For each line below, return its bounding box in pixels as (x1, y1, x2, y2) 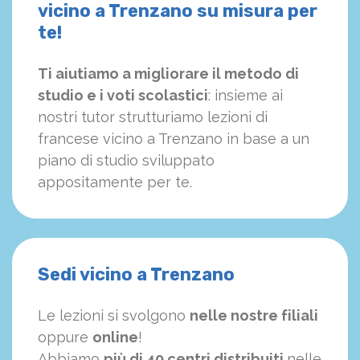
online (92, 329, 138, 346)
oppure (38, 329, 92, 346)
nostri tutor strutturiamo (38, 108, 203, 126)
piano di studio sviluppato (38, 152, 215, 170)
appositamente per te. (38, 174, 192, 191)
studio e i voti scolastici (38, 87, 208, 104)
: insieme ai (208, 87, 283, 104)
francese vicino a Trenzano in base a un (38, 130, 309, 148)
